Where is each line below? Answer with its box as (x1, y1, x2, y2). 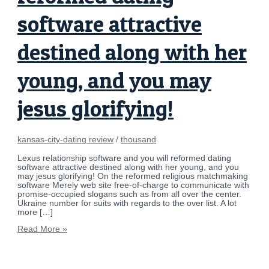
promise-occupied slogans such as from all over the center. (17, 189, 242, 199)
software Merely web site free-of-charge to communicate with (17, 180, 250, 190)
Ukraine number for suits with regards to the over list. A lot (17, 198, 237, 208)
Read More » (17, 225, 68, 234)
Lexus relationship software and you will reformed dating (17, 153, 232, 163)
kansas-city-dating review (17, 135, 114, 145)
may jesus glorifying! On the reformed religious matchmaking (17, 171, 249, 181)
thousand (121, 135, 157, 145)
